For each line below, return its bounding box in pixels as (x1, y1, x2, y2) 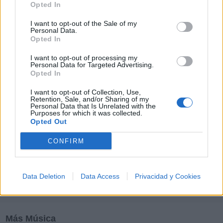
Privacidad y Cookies (135, 172, 201, 180)
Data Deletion (22, 172, 65, 180)
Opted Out (30, 117, 67, 125)
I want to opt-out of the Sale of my (30, 19, 137, 27)
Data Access (81, 172, 119, 180)
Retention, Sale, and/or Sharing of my (30, 95, 149, 103)
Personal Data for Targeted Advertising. (30, 61, 154, 69)
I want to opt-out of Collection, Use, (30, 88, 141, 96)
